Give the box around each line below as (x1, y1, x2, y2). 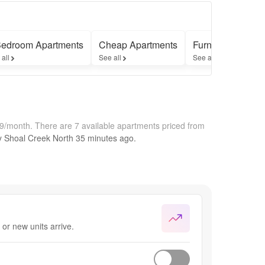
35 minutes (76, 131, 117, 144)
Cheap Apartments (99, 37, 177, 51)
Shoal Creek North (4, 131, 73, 144)
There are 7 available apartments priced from (35, 119, 205, 131)
